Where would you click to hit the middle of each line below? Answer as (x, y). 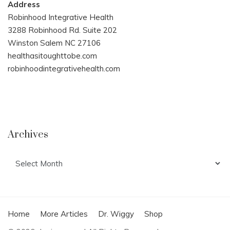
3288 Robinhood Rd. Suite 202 (62, 30)
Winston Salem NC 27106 (54, 43)
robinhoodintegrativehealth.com (64, 68)
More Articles (64, 214)
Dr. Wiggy (116, 214)
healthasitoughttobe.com (52, 55)
